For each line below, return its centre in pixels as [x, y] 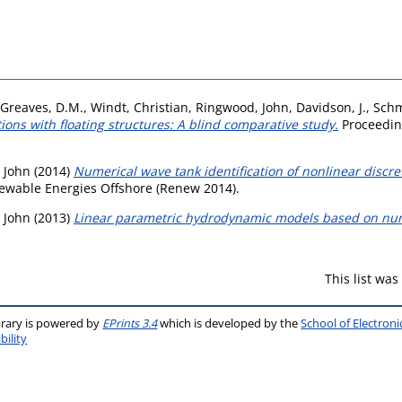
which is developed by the [229, 323]
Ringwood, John [242, 107]
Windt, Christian [140, 107]
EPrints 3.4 [130, 323]
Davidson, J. [331, 107]
